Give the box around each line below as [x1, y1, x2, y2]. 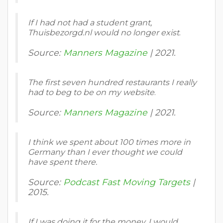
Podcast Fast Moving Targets [63, 177, 190, 188]
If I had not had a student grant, [28, 18, 152, 28]
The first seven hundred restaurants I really [28, 78, 197, 88]
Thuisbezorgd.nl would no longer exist [28, 28, 179, 38]
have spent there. [28, 157, 97, 167]
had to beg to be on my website [28, 88, 154, 98]
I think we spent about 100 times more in [28, 137, 191, 147]
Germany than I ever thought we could [28, 147, 182, 157]
